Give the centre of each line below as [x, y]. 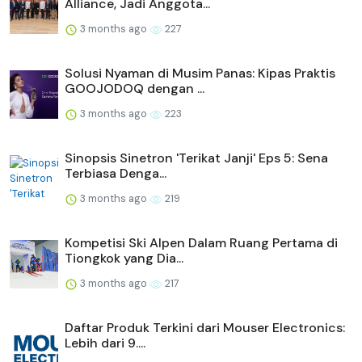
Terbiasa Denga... [116, 173]
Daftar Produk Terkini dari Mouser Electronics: [205, 327]
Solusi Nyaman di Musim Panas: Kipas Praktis [200, 73]
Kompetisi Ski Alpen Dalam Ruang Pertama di [201, 242]
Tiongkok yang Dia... [124, 258]
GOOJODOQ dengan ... [135, 88]
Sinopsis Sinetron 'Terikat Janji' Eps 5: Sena [196, 158]
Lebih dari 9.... [105, 343]
